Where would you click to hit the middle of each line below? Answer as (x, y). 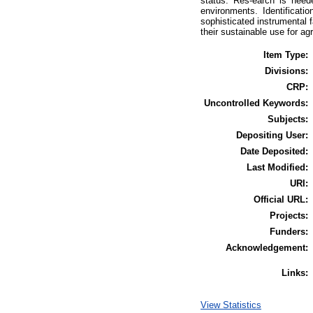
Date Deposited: (274, 151)
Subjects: (288, 119)
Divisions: (286, 71)
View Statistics (231, 305)
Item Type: (286, 54)
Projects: (289, 215)
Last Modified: (277, 167)
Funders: (289, 231)
